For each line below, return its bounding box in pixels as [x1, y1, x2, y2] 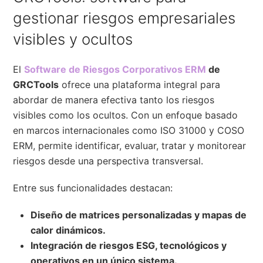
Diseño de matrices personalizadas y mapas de [31, 208, 247, 221]
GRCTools [13, 78, 59, 90]
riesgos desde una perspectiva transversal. [13, 154, 204, 167]
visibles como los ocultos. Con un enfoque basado [13, 109, 238, 121]
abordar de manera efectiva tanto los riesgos [13, 93, 215, 106]
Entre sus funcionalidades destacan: [13, 181, 173, 194]
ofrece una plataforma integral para [59, 78, 221, 90]
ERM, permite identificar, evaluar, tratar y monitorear [13, 139, 247, 151]
